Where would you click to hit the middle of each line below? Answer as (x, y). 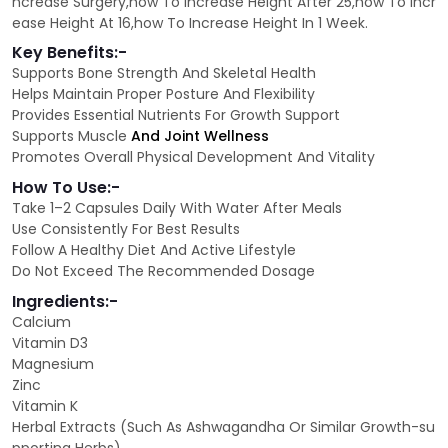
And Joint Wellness (200, 136)
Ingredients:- (65, 302)
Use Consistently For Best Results (126, 229)
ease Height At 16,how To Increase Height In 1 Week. (190, 23)
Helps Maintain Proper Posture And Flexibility (163, 94)
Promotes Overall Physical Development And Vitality (193, 157)
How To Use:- (66, 188)
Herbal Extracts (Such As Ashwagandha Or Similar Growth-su (223, 427)
